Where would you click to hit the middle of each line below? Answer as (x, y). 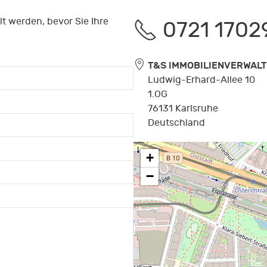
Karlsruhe (197, 108)
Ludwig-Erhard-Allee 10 (201, 80)
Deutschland (176, 122)
